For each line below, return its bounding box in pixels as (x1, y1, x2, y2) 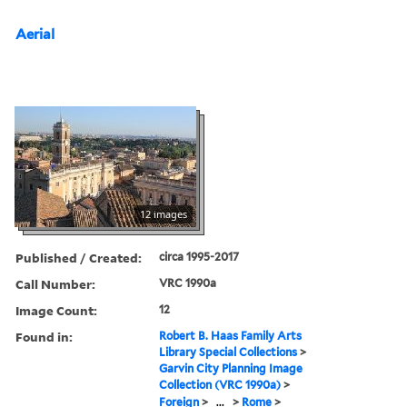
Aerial (15, 25, 55, 43)
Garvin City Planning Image (159, 361, 303, 375)
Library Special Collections (159, 344, 298, 359)
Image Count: (15, 301, 97, 319)
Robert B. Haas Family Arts (159, 328, 303, 342)
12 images (140, 206, 187, 221)
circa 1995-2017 (159, 249, 240, 263)
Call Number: (15, 274, 95, 293)
